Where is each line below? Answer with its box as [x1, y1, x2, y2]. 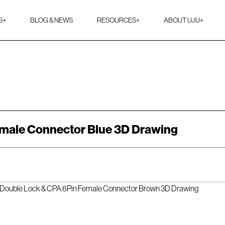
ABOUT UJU [164, 16, 200, 25]
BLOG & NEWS [30, 16, 73, 25]
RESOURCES [97, 16, 136, 25]
